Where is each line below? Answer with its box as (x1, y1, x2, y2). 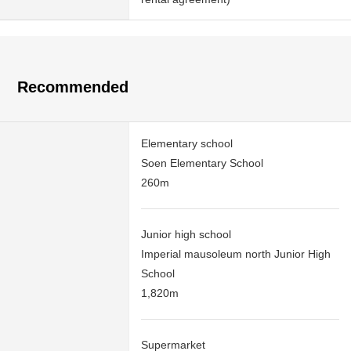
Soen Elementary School (141, 157, 263, 170)
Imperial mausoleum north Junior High (141, 248, 331, 261)
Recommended (17, 78, 129, 96)
